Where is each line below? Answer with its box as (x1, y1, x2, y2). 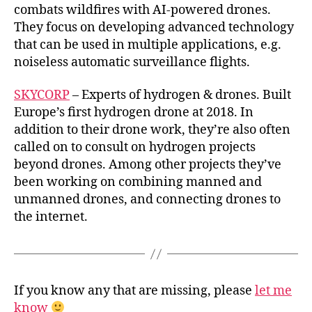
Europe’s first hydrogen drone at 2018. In (14, 104, 253, 120)
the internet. (14, 209, 88, 225)
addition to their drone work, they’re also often (14, 122, 290, 138)
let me (255, 283, 292, 299)
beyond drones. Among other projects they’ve (14, 157, 281, 173)
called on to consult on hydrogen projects (14, 139, 256, 155)
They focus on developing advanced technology (14, 19, 294, 36)
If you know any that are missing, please (14, 283, 255, 299)
